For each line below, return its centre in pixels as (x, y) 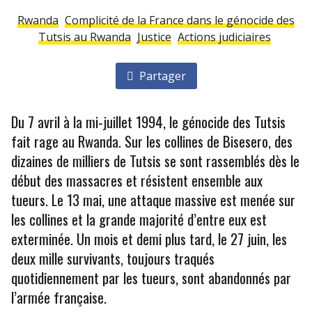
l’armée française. (59, 297)
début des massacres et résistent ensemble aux (137, 180)
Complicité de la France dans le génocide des (180, 20)
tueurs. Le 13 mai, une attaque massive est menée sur (153, 200)
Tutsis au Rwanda (84, 37)
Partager (161, 76)
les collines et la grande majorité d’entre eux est (139, 219)
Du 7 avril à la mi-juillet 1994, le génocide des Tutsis (148, 122)
